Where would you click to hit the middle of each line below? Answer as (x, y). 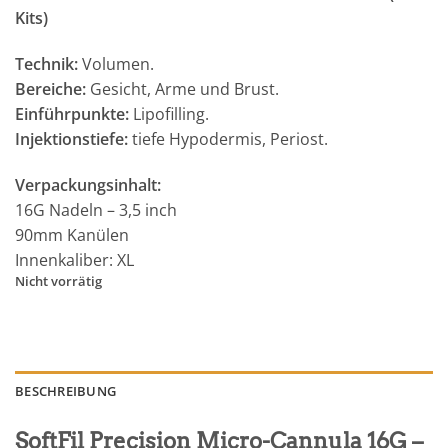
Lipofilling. (169, 113)
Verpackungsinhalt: (88, 184)
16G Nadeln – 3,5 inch (96, 209)
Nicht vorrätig (58, 280)
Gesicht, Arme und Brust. (182, 88)
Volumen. (118, 63)
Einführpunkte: (72, 113)
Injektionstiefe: (71, 138)
